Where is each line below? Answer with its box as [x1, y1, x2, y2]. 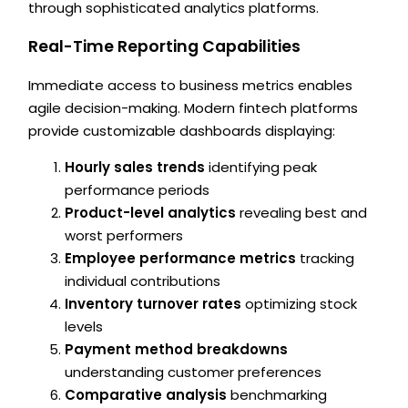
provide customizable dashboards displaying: [28, 121, 336, 141]
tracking [296, 249, 355, 269]
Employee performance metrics [65, 249, 297, 269]
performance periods [65, 180, 210, 200]
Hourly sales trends [65, 158, 206, 178]
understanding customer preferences [65, 362, 322, 382]
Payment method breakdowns [65, 340, 289, 360]
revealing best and [236, 203, 368, 223]
